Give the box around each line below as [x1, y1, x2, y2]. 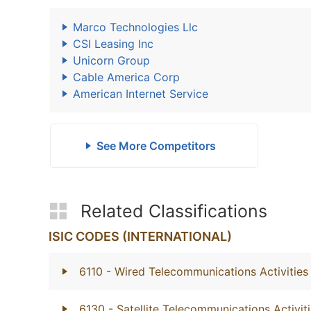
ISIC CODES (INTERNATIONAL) [49, 229, 232, 244]
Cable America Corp [73, 70, 180, 84]
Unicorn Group [73, 53, 150, 67]
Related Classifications [81, 201, 267, 221]
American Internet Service [73, 87, 208, 101]
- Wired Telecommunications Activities [106, 264, 308, 278]
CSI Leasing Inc [73, 37, 153, 51]
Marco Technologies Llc [73, 20, 198, 34]
